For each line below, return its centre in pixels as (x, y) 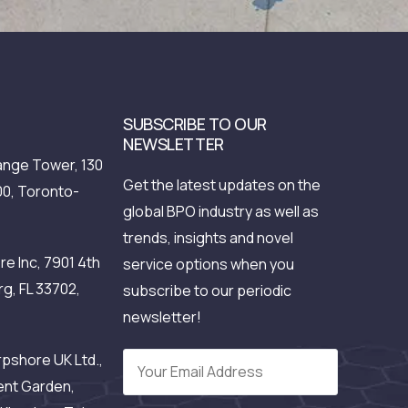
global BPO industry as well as (221, 212)
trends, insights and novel (209, 238)
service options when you (209, 265)
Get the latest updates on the (222, 185)
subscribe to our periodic (208, 291)
